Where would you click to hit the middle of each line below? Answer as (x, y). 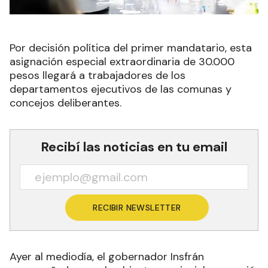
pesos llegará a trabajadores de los (98, 75)
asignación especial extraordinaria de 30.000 (122, 61)
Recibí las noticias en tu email (134, 147)
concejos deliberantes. (66, 103)
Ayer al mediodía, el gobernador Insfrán (107, 256)
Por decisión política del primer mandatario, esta (131, 48)
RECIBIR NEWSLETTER (137, 207)
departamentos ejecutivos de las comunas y (121, 89)
